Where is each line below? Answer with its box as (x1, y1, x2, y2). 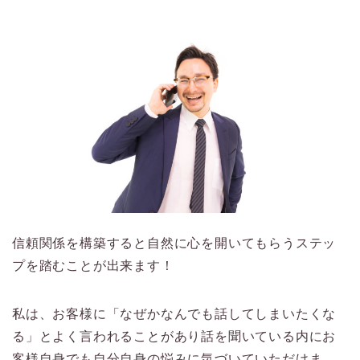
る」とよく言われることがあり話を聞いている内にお (12, 329, 337, 344)
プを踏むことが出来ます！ (12, 259, 174, 273)
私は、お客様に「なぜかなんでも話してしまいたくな (12, 307, 337, 321)
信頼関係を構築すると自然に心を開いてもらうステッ (12, 236, 337, 251)
